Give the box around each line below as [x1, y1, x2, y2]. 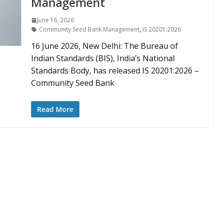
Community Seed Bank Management [38, 25, 140, 34]
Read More [37, 105, 74, 114]
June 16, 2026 [37, 16, 74, 24]
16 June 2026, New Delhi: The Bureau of [31, 40, 178, 51]
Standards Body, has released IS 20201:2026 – [31, 65, 199, 76]
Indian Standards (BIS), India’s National [31, 53, 175, 64]
